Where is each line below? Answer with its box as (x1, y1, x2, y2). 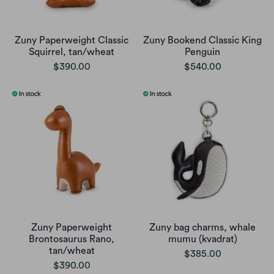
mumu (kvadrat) (168, 234, 237, 245)
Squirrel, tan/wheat (29, 47, 114, 57)
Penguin (185, 47, 220, 57)
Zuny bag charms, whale (149, 223, 256, 233)
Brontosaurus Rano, (29, 234, 114, 245)
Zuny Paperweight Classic (15, 35, 128, 46)
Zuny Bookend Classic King (143, 35, 262, 46)
